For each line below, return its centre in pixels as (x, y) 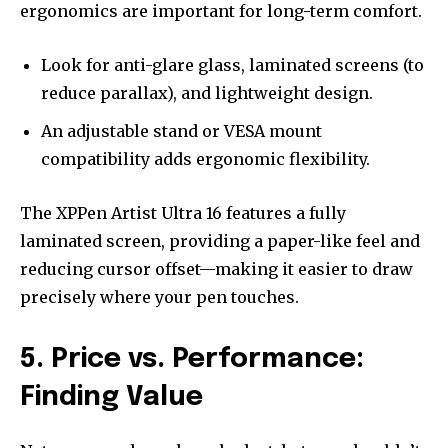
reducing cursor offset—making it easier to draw (216, 269)
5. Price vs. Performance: (192, 360)
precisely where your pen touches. (159, 297)
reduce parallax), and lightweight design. (207, 93)
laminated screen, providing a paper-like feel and (220, 241)
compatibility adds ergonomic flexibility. (205, 159)
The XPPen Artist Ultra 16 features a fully (183, 213)
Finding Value (111, 398)
